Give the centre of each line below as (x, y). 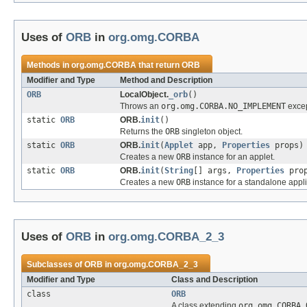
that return (159, 65)
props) (287, 146)
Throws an (140, 107)
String (179, 171)
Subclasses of (56, 265)
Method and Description (166, 81)
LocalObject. (144, 95)
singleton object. (211, 132)
